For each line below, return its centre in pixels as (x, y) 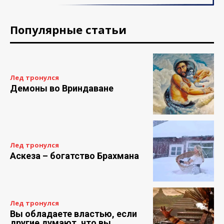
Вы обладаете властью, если (73, 213)
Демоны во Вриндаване (62, 88)
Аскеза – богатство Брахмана (74, 155)
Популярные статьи (68, 29)
